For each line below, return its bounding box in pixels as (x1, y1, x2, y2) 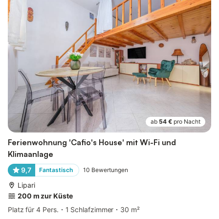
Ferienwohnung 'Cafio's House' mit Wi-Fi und (8, 137, 176, 148)
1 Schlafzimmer (65, 205, 114, 214)
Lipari (18, 181, 35, 190)
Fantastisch (39, 166, 73, 174)
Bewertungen (91, 166, 128, 174)
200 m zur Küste (18, 192, 73, 200)
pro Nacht (174, 118, 200, 126)
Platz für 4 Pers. (8, 205, 59, 214)
